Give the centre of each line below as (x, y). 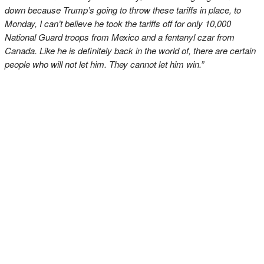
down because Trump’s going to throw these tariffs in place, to (123, 10)
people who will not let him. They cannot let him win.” (104, 64)
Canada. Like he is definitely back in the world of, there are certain (130, 50)
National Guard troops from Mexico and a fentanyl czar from (120, 37)
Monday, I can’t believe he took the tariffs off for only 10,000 (118, 23)
